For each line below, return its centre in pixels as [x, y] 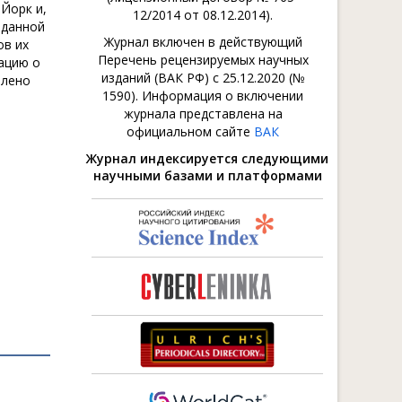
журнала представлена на [203, 114]
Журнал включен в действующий [203, 42]
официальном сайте [190, 131]
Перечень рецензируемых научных [203, 60]
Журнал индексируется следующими [207, 158]
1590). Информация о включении [203, 96]
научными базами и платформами [207, 175]
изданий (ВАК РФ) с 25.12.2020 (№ [203, 78]
